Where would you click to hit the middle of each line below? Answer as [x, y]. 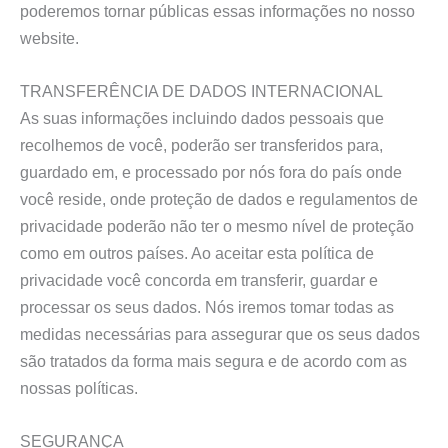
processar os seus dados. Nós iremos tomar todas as [207, 306]
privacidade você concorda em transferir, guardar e [199, 279]
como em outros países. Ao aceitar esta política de [197, 252]
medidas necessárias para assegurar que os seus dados [220, 333]
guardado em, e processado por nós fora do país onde [211, 171]
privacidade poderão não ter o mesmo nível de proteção [217, 225]
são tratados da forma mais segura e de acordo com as [213, 360]
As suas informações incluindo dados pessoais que [202, 117]
